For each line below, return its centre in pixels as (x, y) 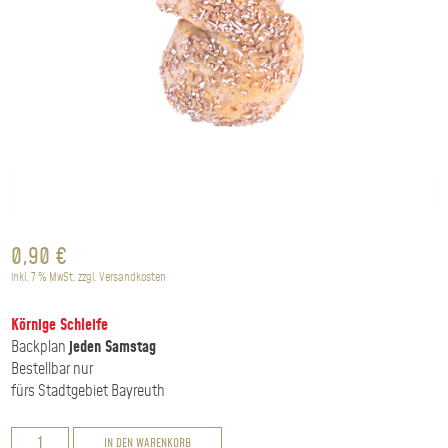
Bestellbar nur (52, 370)
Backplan (40, 348)
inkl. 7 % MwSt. (44, 278)
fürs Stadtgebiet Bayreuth (88, 392)
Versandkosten (133, 278)
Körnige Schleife (60, 326)
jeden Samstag (113, 348)
